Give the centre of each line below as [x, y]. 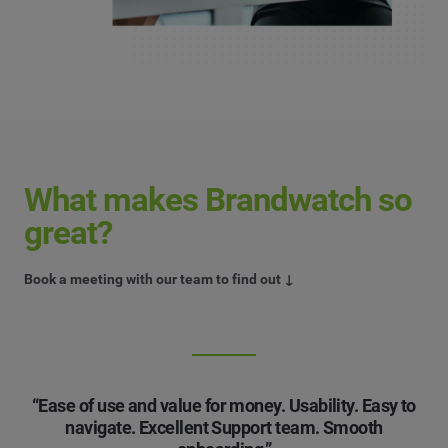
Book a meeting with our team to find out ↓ [159, 278]
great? [68, 232]
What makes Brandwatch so [218, 199]
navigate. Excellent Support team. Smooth [224, 427]
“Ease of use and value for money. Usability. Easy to [224, 405]
